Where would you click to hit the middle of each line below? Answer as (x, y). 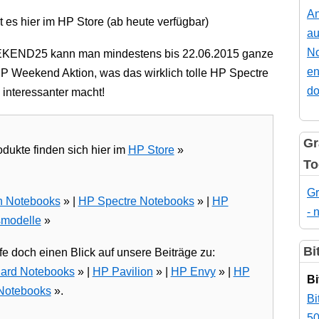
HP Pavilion (122, 271)
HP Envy (193, 271)
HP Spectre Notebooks (136, 201)
